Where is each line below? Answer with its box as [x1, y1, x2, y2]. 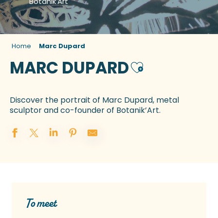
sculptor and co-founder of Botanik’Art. [10, 105, 161, 116]
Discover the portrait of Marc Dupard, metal [10, 94, 179, 106]
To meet [26, 196, 56, 211]
